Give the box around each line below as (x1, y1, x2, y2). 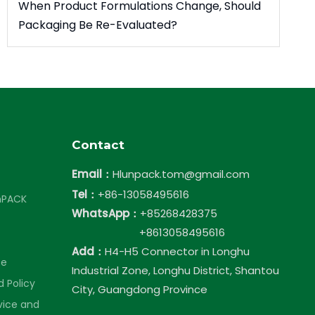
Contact (72, 138, 124, 152)
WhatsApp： (72, 206, 140, 221)
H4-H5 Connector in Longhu (105, 244, 250, 259)
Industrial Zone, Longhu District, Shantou (72, 263, 279, 278)
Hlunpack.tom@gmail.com (112, 167, 250, 181)
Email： (72, 167, 112, 181)
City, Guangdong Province (72, 282, 207, 297)
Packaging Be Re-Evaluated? (18, 17, 177, 33)
